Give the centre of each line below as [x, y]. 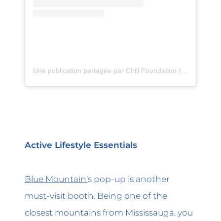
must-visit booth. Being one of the [96, 195]
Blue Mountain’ [56, 179]
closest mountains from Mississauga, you [109, 212]
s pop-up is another [129, 179]
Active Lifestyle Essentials [81, 145]
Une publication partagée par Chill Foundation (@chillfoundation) [184, 70]
